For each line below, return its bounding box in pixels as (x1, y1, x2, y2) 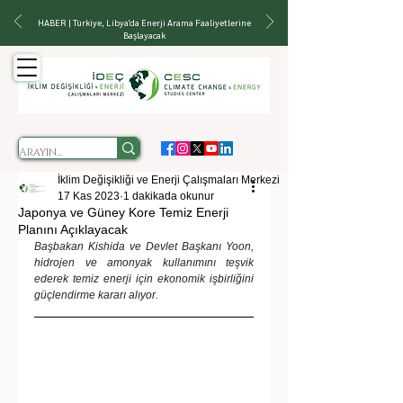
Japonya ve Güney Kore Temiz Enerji (18, 205, 228, 219)
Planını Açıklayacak (18, 222, 128, 237)
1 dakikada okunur (123, 190, 214, 202)
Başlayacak (122, 29, 166, 40)
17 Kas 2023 (58, 190, 120, 202)
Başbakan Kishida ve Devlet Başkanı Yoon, (34, 240, 254, 253)
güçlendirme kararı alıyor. (34, 289, 158, 301)
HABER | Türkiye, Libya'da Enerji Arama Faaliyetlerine (37, 16, 251, 28)
